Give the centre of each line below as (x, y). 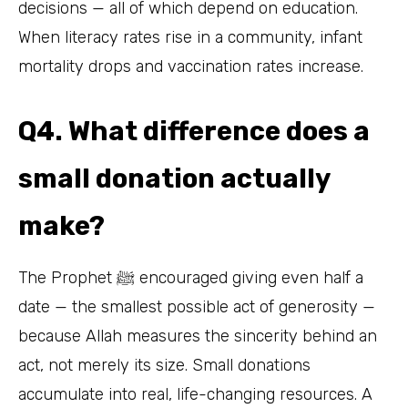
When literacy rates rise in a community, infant (190, 37)
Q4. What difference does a (194, 131)
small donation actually (174, 178)
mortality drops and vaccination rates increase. (191, 66)
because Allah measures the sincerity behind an (198, 337)
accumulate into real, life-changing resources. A (195, 395)
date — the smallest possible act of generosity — (197, 307)
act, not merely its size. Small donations (164, 366)
